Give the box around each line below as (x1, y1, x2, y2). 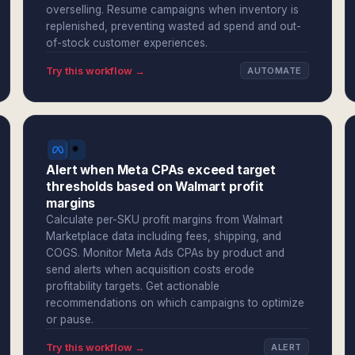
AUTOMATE (247, 65, 302, 76)
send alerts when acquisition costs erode (46, 263, 255, 276)
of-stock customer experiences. (46, 36, 208, 49)
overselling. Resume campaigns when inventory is (46, 3, 300, 16)
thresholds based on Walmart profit (46, 179, 265, 194)
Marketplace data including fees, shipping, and (46, 230, 282, 242)
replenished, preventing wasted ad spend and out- (46, 20, 302, 32)
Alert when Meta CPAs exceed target (46, 162, 277, 177)
